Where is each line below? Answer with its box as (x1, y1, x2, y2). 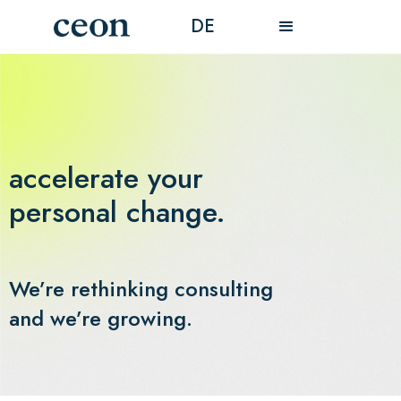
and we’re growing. (9, 303, 192, 334)
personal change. (9, 192, 226, 233)
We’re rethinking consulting (9, 273, 273, 304)
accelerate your (9, 158, 203, 199)
